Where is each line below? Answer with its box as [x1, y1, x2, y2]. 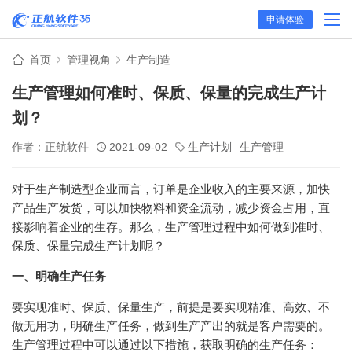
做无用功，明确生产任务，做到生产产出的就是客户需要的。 [12, 319, 330, 332]
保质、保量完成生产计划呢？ [12, 239, 165, 252]
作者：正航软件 [12, 141, 89, 153]
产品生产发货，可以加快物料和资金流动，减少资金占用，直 [12, 201, 330, 214]
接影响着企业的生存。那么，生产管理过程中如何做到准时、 [12, 220, 330, 233]
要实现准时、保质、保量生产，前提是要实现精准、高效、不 [12, 300, 330, 313]
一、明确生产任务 [12, 269, 106, 283]
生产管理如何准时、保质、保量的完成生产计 [12, 84, 326, 101]
